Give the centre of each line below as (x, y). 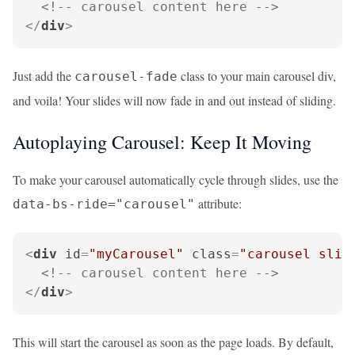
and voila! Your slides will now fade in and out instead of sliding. (174, 100)
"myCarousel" (136, 254)
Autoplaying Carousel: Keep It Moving (162, 142)
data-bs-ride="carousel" (104, 204)
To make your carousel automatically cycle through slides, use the (176, 179)
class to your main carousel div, (257, 76)
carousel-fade (126, 76)
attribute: (218, 203)
